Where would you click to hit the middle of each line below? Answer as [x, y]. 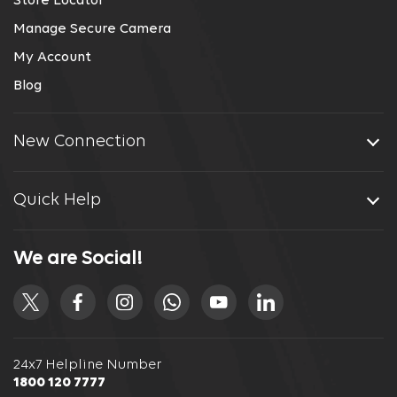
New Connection [80, 142]
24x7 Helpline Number [87, 366]
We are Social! [78, 260]
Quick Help [57, 201]
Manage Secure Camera [92, 30]
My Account [52, 58]
